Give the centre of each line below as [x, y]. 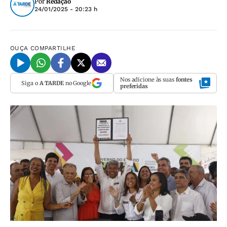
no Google [77, 83]
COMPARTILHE [53, 48]
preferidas [134, 86]
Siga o [30, 83]
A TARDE [51, 83]
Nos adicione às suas [148, 80]
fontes [184, 80]
